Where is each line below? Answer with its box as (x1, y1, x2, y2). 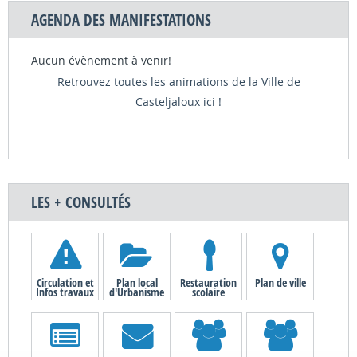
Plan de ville (254, 274, 306, 290)
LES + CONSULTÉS (31, 191, 131, 213)
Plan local (116, 274, 158, 290)
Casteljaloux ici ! (135, 93, 222, 109)
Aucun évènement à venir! (31, 52, 171, 68)
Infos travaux (36, 284, 94, 300)
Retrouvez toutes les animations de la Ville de (57, 73, 300, 89)
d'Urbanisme (109, 284, 164, 300)
